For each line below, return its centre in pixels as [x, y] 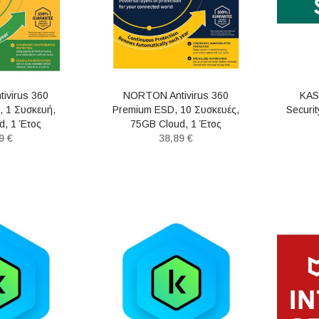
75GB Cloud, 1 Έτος [176, 124]
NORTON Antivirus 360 [176, 95]
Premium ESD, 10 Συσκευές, [176, 109]
